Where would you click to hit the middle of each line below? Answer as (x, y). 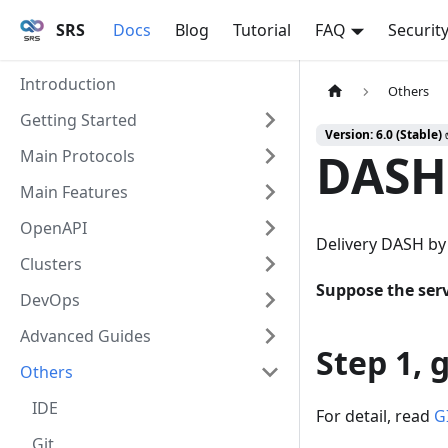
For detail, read (375, 416)
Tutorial (262, 30)
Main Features (74, 192)
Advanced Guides (85, 336)
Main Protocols (77, 156)
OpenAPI (53, 228)
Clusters (51, 264)
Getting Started (78, 120)
